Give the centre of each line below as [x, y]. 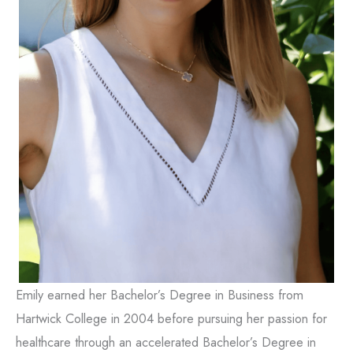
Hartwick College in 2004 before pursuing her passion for [171, 318]
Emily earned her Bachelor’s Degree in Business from [160, 294]
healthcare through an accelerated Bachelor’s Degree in [166, 342]
